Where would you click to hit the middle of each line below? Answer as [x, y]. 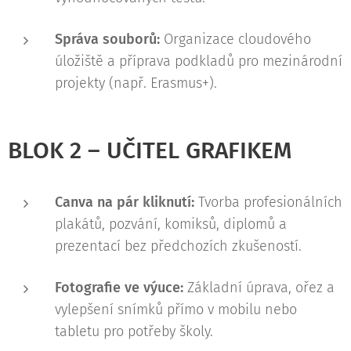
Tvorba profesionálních [268, 202]
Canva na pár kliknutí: [125, 202]
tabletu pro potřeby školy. [134, 331]
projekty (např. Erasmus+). [136, 83]
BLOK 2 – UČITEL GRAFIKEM [150, 150]
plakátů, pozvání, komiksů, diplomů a [171, 224]
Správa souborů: [107, 39]
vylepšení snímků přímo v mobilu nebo [176, 309]
